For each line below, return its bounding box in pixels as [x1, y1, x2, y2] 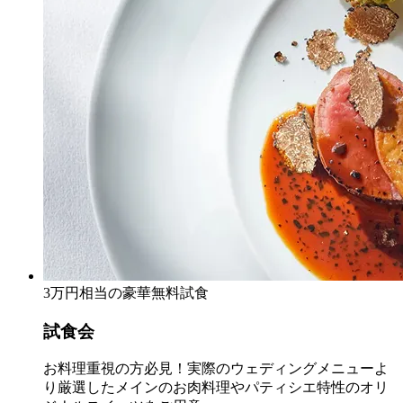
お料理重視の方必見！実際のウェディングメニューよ [43, 361, 389, 377]
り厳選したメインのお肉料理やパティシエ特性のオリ [43, 380, 389, 396]
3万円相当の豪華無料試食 [43, 284, 209, 300]
